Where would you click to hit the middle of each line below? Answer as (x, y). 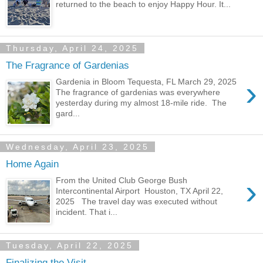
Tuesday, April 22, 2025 (70, 245)
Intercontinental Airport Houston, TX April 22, (140, 191)
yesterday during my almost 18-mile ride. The (141, 103)
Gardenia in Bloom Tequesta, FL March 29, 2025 (149, 82)
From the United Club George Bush (122, 181)
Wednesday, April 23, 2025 (77, 147)
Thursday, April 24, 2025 (72, 48)
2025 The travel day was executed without (137, 202)
